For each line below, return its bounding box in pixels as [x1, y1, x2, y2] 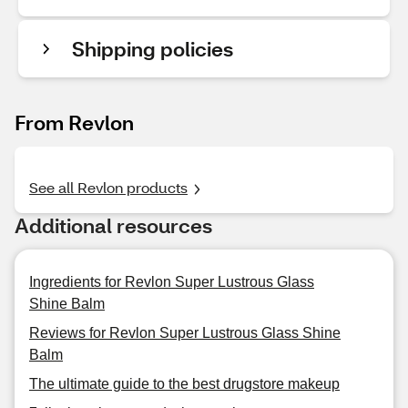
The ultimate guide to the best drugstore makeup [29, 376, 340, 392]
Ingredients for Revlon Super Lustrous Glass [29, 274, 314, 290]
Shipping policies [72, 36, 233, 62]
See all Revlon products [29, 178, 188, 197]
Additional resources [15, 212, 212, 239]
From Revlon [15, 109, 134, 136]
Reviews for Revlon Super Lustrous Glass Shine [29, 325, 341, 341]
